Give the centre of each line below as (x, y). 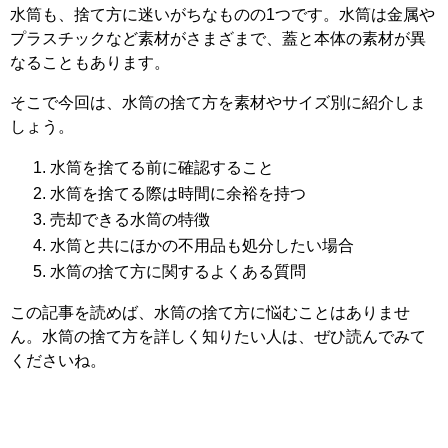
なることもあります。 (90, 62)
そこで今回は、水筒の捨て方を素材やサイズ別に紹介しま (218, 102)
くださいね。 (58, 360)
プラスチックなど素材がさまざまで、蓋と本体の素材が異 (218, 38)
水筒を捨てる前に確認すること (162, 167)
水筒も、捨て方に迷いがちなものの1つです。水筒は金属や (222, 14)
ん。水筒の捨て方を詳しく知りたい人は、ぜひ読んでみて (218, 336)
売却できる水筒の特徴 (130, 219)
